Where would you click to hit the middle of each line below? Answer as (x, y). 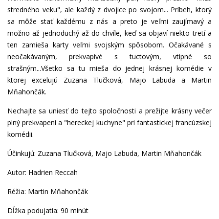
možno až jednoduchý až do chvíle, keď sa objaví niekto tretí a (109, 33)
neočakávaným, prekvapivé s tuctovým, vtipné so (109, 57)
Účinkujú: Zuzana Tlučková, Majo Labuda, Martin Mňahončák (104, 153)
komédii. (21, 134)
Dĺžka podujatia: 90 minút (48, 211)
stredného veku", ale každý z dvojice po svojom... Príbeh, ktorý (109, 10)
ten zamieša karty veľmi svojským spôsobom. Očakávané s (109, 45)
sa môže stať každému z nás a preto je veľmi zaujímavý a (109, 22)
